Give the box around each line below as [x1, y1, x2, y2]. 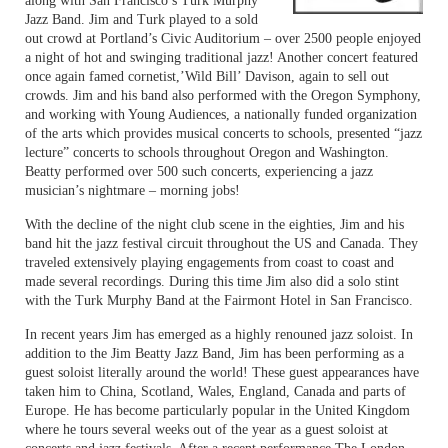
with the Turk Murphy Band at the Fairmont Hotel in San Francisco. [25, 293, 413, 308]
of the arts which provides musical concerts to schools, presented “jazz [25, 126, 422, 141]
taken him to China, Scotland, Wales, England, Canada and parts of [25, 384, 406, 399]
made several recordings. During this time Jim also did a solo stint [25, 274, 399, 289]
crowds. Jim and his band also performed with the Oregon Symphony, [25, 88, 421, 103]
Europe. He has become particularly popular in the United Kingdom [25, 403, 410, 418]
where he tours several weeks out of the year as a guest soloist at [25, 422, 388, 437]
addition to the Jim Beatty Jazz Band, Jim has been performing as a [25, 346, 404, 361]
